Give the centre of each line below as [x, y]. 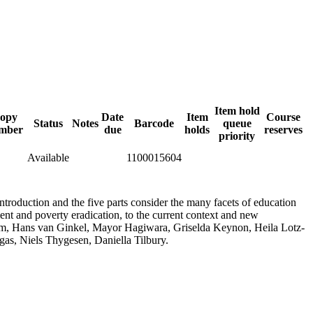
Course [283, 117]
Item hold [237, 110]
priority [237, 136]
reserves [283, 129]
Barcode [154, 123]
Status [48, 123]
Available [48, 157]
